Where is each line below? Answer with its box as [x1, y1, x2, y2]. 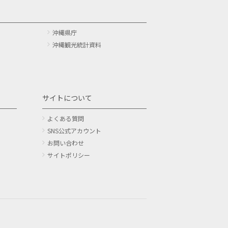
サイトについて [42, 93, 93, 103]
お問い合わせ [47, 138, 84, 147]
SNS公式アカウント [47, 126, 102, 135]
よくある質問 [47, 114, 84, 123]
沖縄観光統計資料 [52, 40, 102, 49]
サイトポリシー [47, 151, 91, 159]
